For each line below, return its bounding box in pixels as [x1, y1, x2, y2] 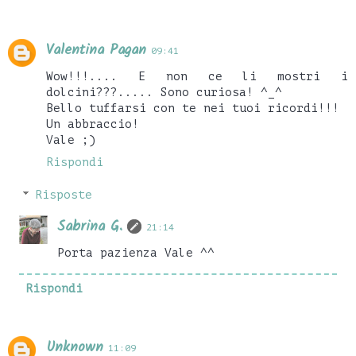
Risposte [35, 188, 93, 202]
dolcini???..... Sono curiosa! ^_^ [46, 85, 282, 99]
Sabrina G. [57, 215, 123, 239]
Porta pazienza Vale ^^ [57, 246, 215, 260]
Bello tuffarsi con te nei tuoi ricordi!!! [46, 101, 339, 114]
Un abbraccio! [46, 117, 139, 130]
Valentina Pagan [46, 38, 146, 62]
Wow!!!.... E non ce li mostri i [46, 69, 348, 83]
